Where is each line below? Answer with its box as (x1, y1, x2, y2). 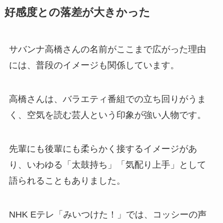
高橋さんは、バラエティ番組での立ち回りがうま (8, 94, 206, 105)
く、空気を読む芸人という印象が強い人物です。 (8, 110, 206, 120)
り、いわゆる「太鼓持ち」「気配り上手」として (8, 159, 206, 170)
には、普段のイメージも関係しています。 (8, 60, 179, 71)
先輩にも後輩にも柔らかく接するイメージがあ (8, 143, 197, 154)
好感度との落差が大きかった (4, 6, 150, 19)
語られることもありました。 (8, 175, 125, 186)
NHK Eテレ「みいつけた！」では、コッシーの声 (8, 209, 207, 220)
